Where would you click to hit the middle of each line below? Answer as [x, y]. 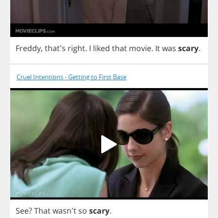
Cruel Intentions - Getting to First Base [72, 77]
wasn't [64, 210]
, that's [54, 48]
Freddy [28, 48]
